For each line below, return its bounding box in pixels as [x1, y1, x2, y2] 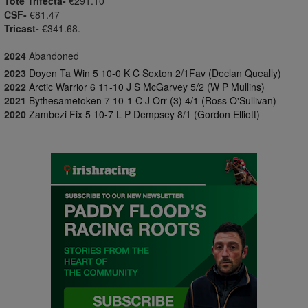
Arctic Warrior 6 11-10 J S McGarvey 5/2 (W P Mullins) [29, 80, 265, 93]
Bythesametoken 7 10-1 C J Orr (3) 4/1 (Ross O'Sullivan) [29, 93, 276, 107]
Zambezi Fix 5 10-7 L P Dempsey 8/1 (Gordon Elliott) [29, 107, 260, 121]
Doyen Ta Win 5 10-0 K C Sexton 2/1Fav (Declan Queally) [29, 66, 281, 80]
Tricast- [4, 21, 39, 35]
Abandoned [26, 49, 79, 63]
